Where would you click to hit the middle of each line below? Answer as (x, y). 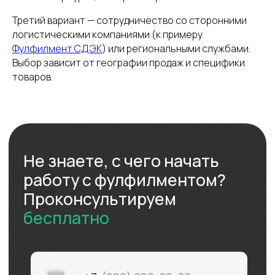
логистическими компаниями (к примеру (107, 34)
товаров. (33, 77)
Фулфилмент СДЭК (57, 48)
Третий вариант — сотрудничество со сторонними (130, 20)
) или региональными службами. (176, 48)
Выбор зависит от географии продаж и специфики (129, 63)
